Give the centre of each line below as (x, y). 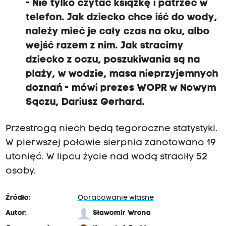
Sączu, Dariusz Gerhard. (85, 103)
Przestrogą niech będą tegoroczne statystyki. (111, 129)
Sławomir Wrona (122, 213)
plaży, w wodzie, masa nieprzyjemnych (122, 74)
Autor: (16, 213)
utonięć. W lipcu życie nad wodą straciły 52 (106, 157)
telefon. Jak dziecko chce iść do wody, (121, 18)
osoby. (20, 172)
